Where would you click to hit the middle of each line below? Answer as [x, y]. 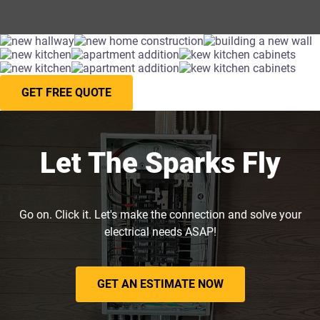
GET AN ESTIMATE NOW [160, 284]
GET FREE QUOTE [66, 92]
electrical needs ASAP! [160, 231]
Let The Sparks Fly [160, 163]
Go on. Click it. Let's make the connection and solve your [160, 214]
